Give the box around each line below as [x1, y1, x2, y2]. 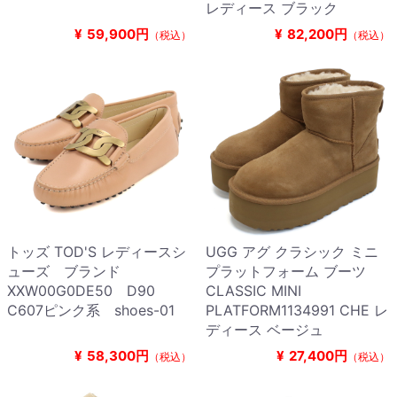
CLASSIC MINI [206, 282, 301, 300]
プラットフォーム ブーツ [206, 262, 366, 281]
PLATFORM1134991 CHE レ [206, 301, 388, 320]
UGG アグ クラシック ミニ [206, 243, 378, 261]
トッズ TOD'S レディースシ [7, 243, 186, 261]
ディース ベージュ [206, 321, 323, 339]
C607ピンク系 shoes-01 [7, 301, 175, 320]
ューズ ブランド [7, 262, 121, 281]
